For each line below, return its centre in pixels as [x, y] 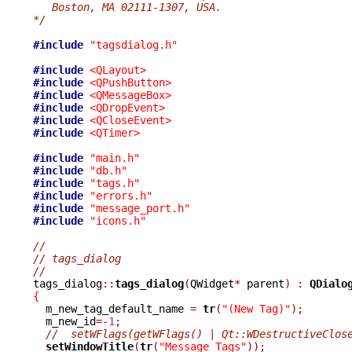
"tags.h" [115, 183]
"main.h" [115, 158]
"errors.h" [121, 195]
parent [262, 283]
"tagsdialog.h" [134, 44]
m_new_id [64, 321]
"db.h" [108, 170]
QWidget [212, 283]
